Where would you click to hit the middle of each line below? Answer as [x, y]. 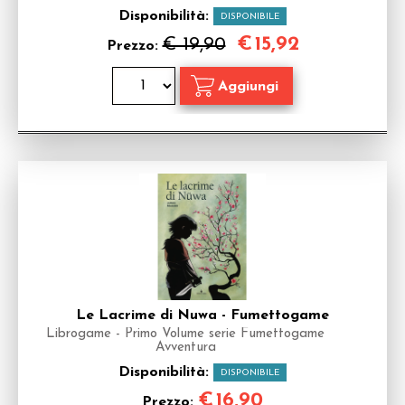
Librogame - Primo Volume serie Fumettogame [185, 334]
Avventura [185, 348]
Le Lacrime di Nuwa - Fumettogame [202, 316]
